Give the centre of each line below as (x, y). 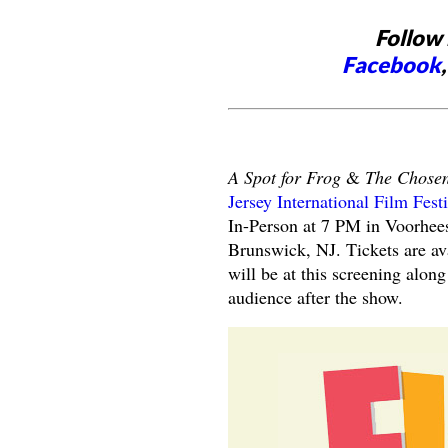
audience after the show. (315, 296)
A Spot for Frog (284, 176)
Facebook (391, 65)
